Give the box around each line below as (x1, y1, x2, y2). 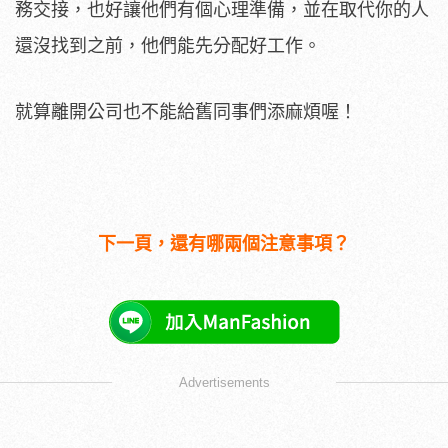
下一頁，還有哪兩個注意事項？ (98, 233, 350, 254)
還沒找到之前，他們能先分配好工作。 (15, 35, 321, 56)
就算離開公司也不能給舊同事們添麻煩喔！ (15, 101, 357, 122)
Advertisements (178, 374, 270, 390)
